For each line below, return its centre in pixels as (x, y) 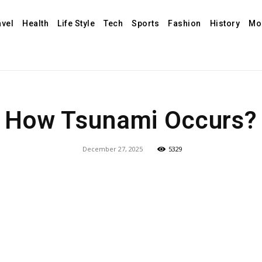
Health (36, 23)
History (225, 23)
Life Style (76, 23)
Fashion (185, 23)
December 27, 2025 (112, 149)
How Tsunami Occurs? (131, 120)
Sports (146, 23)
